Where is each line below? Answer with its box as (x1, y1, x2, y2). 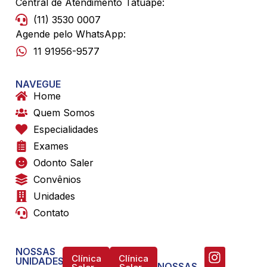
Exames (33, 140, 69, 153)
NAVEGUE (15, 78, 61, 91)
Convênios (33, 173, 81, 186)
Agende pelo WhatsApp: (15, 28, 126, 41)
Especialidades (33, 123, 98, 136)
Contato (33, 207, 69, 219)
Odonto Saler (33, 157, 94, 169)
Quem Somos (33, 107, 95, 119)
